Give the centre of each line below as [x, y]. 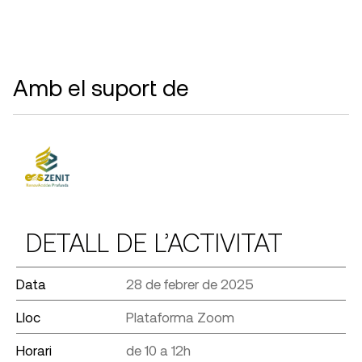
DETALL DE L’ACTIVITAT [154, 241]
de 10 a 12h [158, 349]
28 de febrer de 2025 [189, 283]
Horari [34, 349]
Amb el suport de [101, 87]
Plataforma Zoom [180, 316]
